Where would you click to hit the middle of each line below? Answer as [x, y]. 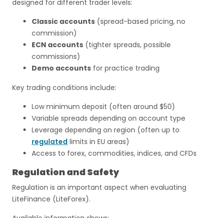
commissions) [56, 56]
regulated [50, 142]
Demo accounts [61, 68]
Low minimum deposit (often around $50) [103, 107]
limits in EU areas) [99, 142]
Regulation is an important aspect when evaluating [99, 187]
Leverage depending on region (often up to [106, 130]
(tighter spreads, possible [127, 45]
